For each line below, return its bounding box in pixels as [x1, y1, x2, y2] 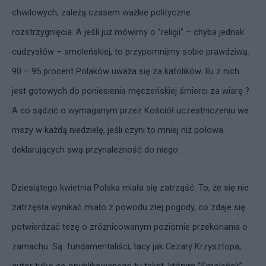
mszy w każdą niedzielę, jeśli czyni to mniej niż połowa [12, 125, 223, 135]
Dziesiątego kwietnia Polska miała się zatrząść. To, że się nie [12, 182, 249, 193]
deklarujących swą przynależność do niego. [12, 144, 180, 155]
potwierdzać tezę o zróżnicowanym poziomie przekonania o [12, 221, 248, 232]
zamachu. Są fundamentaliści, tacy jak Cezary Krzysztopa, [12, 241, 241, 252]
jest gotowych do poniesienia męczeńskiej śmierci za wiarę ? [12, 85, 249, 96]
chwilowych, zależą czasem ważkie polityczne [12, 7, 191, 18]
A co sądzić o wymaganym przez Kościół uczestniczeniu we [12, 105, 249, 116]
